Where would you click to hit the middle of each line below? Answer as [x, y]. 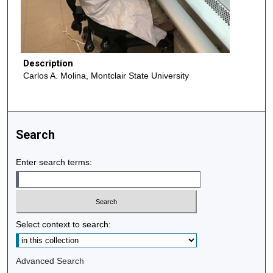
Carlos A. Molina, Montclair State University [106, 76]
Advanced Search [50, 261]
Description [48, 64]
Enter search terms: [54, 162]
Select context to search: [64, 225]
